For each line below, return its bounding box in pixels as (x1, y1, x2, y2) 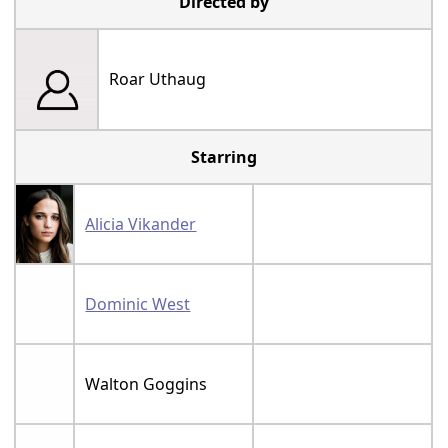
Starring (190, 146, 257, 168)
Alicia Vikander (85, 213, 197, 235)
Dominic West (85, 293, 191, 315)
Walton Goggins (85, 373, 208, 395)
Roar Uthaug (109, 68, 207, 90)
